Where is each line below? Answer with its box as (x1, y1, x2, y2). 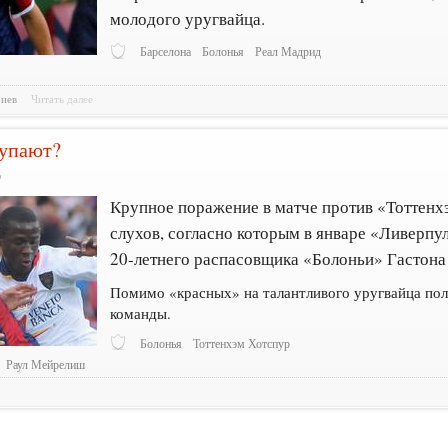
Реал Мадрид (255, 44, 322, 59)
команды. (110, 302, 172, 323)
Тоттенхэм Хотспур (193, 335, 291, 351)
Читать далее (31, 91, 94, 106)
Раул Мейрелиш (6, 357, 86, 373)
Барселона (140, 44, 192, 59)
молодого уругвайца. (110, 7, 266, 30)
